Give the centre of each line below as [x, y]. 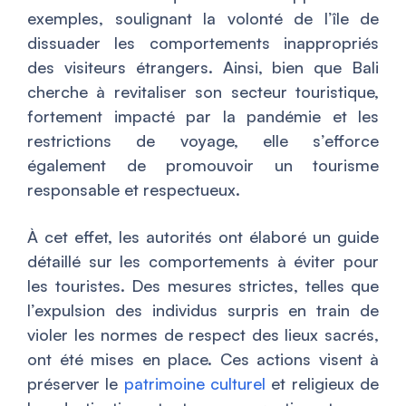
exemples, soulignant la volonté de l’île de [203, 19]
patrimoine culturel [195, 384]
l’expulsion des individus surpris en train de [203, 310]
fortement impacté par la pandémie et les [203, 116]
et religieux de [323, 384]
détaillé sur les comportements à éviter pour [203, 261]
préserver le [76, 384]
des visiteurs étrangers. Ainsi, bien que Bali [203, 68]
